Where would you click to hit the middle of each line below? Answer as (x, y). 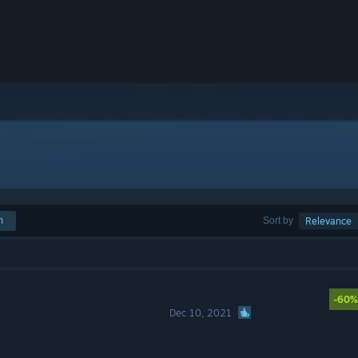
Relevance (328, 221)
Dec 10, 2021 (201, 313)
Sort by (278, 220)
